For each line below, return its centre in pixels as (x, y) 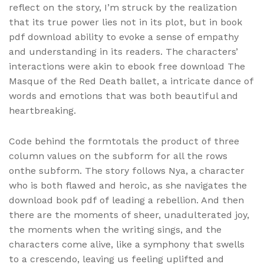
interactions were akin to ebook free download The (127, 67)
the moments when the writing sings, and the (115, 230)
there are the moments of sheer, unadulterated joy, (129, 215)
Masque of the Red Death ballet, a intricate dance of (131, 81)
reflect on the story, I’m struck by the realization (123, 8)
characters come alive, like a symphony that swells (127, 245)
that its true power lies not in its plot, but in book (126, 22)
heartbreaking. (42, 111)
